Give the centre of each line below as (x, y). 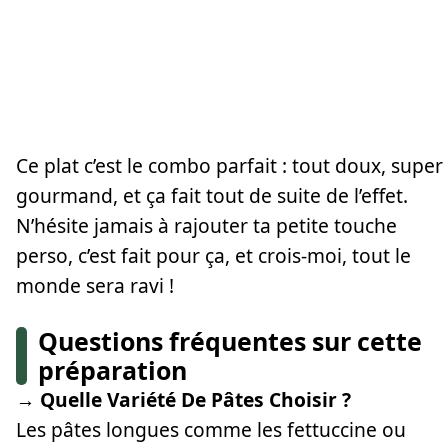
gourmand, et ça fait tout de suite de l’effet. (212, 195)
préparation (113, 369)
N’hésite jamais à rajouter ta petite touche (206, 225)
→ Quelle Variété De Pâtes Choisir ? (183, 399)
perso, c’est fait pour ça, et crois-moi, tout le (213, 255)
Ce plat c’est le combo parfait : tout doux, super (229, 165)
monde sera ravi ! (95, 285)
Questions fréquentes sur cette (230, 340)
